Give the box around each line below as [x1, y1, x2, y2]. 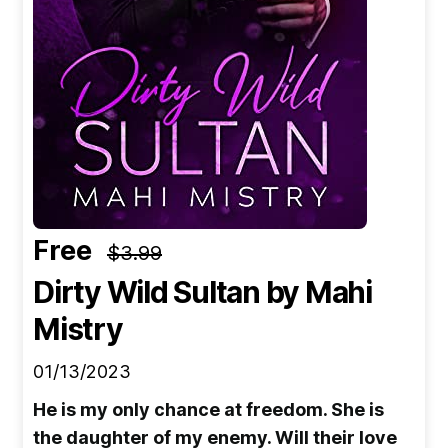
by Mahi [259, 273, 372, 310]
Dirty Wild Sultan [33, 273, 260, 310]
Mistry [33, 310, 123, 347]
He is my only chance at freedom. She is [33, 398, 384, 420]
